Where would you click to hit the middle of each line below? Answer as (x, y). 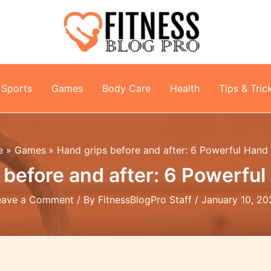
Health (185, 88)
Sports (17, 88)
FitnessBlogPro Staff (146, 200)
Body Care (126, 88)
